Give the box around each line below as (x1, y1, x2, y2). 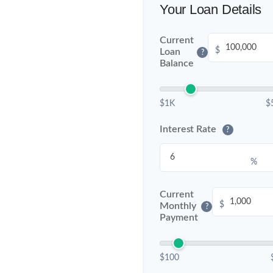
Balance (160, 58, 194, 68)
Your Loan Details (160, 2, 262, 17)
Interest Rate (160, 124, 219, 134)
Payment (160, 213, 198, 222)
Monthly (160, 201, 196, 211)
